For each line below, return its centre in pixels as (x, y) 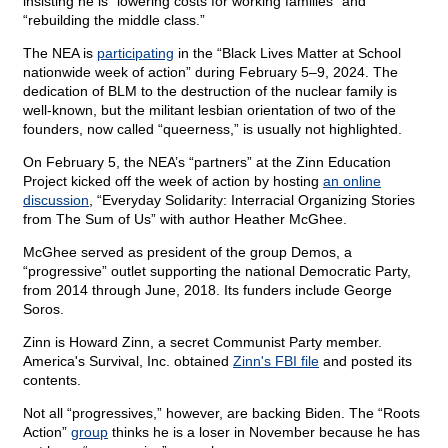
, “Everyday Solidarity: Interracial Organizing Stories (252, 200)
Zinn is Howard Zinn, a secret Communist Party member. (202, 342)
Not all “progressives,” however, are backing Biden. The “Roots (221, 413)
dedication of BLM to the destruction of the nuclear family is (210, 91)
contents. (52, 380)
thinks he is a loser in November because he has (264, 432)
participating (135, 53)
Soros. (43, 309)
